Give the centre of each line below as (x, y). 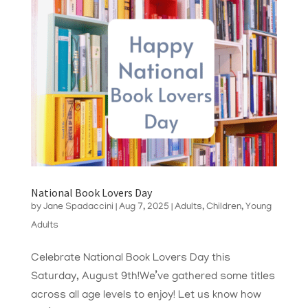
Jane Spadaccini (78, 207)
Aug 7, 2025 (144, 207)
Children (223, 207)
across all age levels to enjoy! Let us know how (146, 295)
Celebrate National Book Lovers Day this (130, 258)
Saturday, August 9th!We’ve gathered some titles (153, 277)
